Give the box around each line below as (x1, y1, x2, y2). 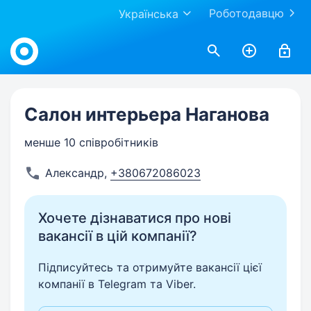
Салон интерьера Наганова (24, 103, 269, 125)
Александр (45, 166, 104, 180)
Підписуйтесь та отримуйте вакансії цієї (38, 260, 262, 274)
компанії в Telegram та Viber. (38, 277, 196, 291)
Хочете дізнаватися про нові (38, 210, 231, 226)
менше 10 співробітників (24, 135, 158, 149)
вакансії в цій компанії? (38, 228, 197, 244)
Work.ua (10, 29, 52, 43)
